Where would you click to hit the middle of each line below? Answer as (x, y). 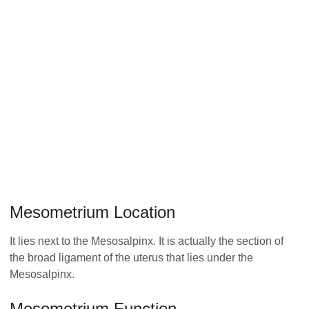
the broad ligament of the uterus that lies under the (131, 258)
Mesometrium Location (92, 212)
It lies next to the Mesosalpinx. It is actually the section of (147, 241)
